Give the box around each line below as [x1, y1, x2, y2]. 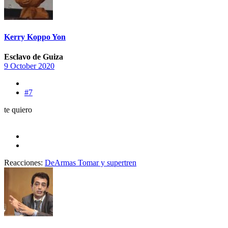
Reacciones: [4, 158, 43, 167]
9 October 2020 [4, 62, 54, 71]
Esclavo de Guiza [4, 52, 63, 62]
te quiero [4, 105, 32, 115]
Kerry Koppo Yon [4, 32, 66, 41]
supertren [107, 158, 136, 167]
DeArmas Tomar [45, 158, 99, 167]
